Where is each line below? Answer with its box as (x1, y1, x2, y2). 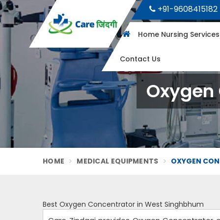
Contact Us (119, 54, 161, 64)
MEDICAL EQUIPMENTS (77, 156, 159, 166)
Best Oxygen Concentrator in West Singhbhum (43, 199, 204, 209)
